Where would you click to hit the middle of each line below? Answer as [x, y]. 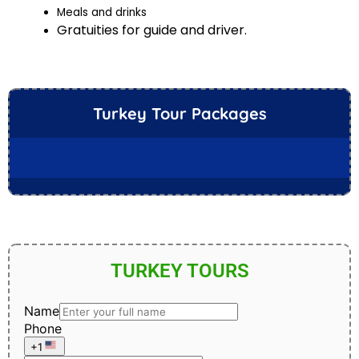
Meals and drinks [102, 12]
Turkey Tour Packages [179, 114]
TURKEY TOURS [179, 271]
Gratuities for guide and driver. [152, 30]
